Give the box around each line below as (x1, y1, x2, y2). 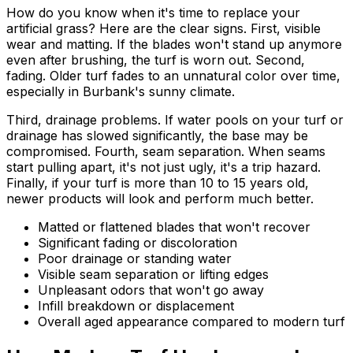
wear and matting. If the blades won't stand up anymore (6, 35, 342, 52)
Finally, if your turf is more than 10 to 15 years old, (6, 174, 309, 191)
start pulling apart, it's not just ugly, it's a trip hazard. (6, 158, 321, 175)
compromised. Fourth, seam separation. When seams (6, 143, 325, 159)
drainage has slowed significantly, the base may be (6, 127, 308, 143)
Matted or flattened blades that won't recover (38, 218, 310, 235)
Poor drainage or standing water (38, 250, 232, 266)
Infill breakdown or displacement (38, 297, 234, 314)
